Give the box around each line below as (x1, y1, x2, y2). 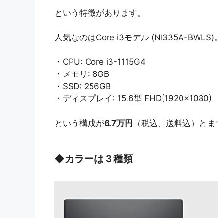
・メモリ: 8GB (54, 69, 109, 79)
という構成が (54, 118, 104, 128)
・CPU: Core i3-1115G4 (54, 57, 145, 67)
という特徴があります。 (54, 8, 145, 18)
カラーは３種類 (65, 153, 133, 165)
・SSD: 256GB (54, 81, 111, 91)
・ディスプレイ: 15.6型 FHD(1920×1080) (54, 93, 212, 104)
